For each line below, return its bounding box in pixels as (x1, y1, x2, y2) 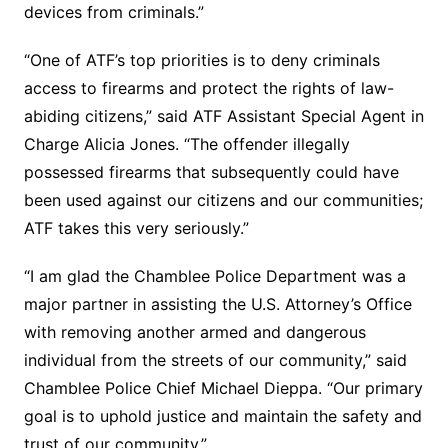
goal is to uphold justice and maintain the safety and (23, 405, 422, 426)
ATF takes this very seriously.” (23, 217, 249, 238)
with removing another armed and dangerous (23, 321, 366, 342)
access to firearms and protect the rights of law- (23, 77, 394, 98)
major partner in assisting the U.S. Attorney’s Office (23, 293, 412, 314)
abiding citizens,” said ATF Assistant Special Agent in (23, 105, 424, 126)
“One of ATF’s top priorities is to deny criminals (23, 49, 380, 70)
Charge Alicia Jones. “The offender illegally (23, 133, 350, 154)
